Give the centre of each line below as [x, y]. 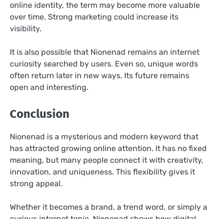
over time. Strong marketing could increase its [94, 17]
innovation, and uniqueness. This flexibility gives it [102, 172]
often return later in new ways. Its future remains [99, 76]
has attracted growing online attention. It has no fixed [108, 148]
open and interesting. [49, 88]
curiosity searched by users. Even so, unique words [104, 64]
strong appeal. [36, 183]
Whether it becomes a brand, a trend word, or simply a [109, 207]
